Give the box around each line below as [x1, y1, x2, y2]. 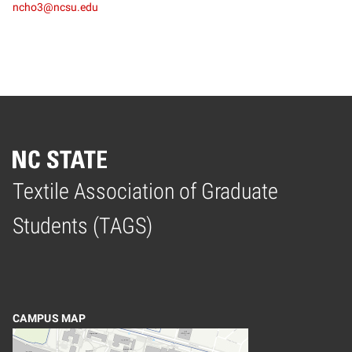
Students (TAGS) [13, 212, 152, 239]
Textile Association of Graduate [13, 178, 278, 204]
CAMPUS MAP [13, 312, 86, 325]
